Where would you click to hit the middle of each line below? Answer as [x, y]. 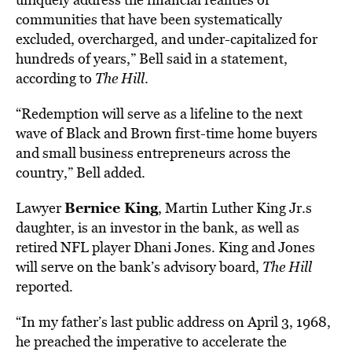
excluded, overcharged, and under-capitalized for [167, 39]
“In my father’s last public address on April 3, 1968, [173, 322]
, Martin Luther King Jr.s [235, 208]
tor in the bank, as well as [221, 227]
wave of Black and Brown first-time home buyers [167, 133]
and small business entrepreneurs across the [153, 153]
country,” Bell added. [81, 172]
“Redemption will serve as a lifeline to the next [159, 114]
